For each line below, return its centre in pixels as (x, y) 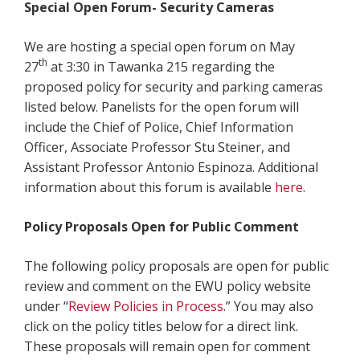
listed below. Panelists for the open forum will (162, 106)
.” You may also (268, 306)
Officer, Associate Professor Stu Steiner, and (157, 147)
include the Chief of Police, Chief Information (159, 127)
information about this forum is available (149, 187)
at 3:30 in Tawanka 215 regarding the (161, 66)
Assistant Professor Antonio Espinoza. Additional (171, 167)
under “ (46, 306)
